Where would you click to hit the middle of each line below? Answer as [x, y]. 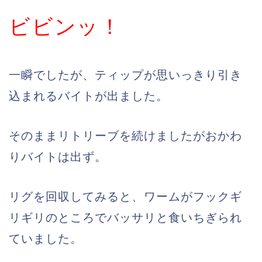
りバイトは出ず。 [58, 157]
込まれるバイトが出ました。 [89, 96]
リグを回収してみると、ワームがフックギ [125, 197]
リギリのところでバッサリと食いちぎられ [125, 218]
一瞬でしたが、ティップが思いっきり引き [125, 75]
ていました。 [46, 239]
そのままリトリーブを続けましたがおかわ [125, 136]
